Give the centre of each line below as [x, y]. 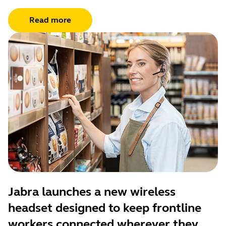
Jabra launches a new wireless [92, 192]
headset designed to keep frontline [105, 208]
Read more [50, 20]
